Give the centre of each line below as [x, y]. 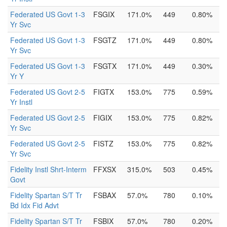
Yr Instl [21, 102]
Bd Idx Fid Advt [34, 205]
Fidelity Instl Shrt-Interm [48, 169]
